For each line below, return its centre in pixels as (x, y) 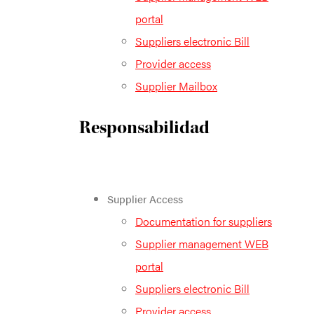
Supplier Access (145, 198)
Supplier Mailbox (176, 86)
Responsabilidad (144, 127)
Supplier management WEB (202, 243)
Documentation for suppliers (204, 221)
